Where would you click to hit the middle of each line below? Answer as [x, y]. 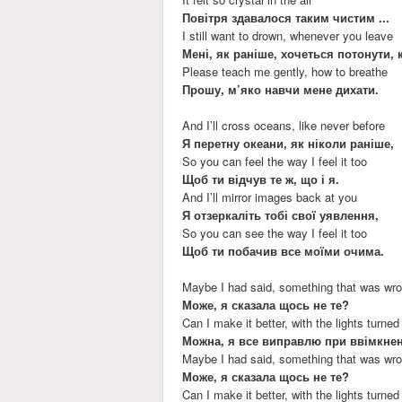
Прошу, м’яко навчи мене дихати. [281, 89]
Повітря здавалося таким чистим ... [286, 17]
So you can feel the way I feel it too [275, 161]
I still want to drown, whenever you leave [288, 35]
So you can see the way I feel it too [275, 232]
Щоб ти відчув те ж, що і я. [261, 179]
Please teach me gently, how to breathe [285, 71]
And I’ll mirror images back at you [270, 197]
